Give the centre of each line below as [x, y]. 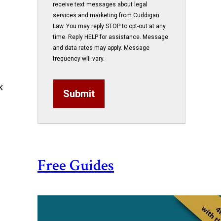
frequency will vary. [79, 59]
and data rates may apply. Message [101, 48]
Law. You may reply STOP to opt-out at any [109, 26]
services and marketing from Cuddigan [106, 15]
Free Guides [76, 166]
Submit [79, 94]
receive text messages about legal [100, 4]
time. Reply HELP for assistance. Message [110, 37]
